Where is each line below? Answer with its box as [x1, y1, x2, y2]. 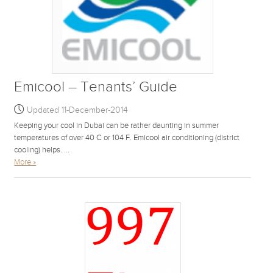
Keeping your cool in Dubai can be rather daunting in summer [14, 120, 219, 130]
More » [14, 157, 37, 167]
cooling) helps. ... [14, 144, 70, 155]
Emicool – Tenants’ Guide [14, 78, 178, 96]
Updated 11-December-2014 [27, 105, 129, 115]
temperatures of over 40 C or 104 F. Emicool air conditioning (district [14, 132, 240, 143]
